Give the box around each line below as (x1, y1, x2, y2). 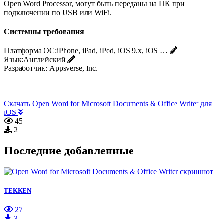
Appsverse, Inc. (49, 64, 98, 73)
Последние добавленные (4, 144, 134, 157)
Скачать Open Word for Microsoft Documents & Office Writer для (4, 99, 212, 108)
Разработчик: (4, 64, 47, 73)
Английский (23, 55, 66, 64)
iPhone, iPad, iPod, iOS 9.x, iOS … (57, 46, 168, 55)
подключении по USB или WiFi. (4, 8, 111, 17)
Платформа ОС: (4, 46, 57, 55)
